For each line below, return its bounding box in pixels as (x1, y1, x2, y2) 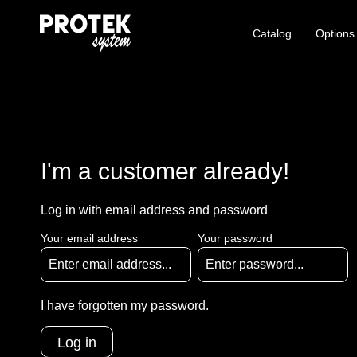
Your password (198, 232, 273, 245)
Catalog (253, 27, 292, 41)
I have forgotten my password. (41, 299, 209, 312)
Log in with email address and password (41, 203, 268, 217)
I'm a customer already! (41, 158, 289, 184)
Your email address (41, 232, 138, 245)
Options (316, 27, 355, 41)
